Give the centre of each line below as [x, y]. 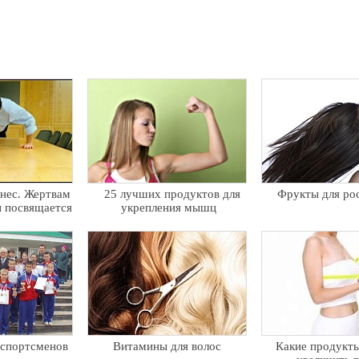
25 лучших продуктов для [172, 194]
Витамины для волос [167, 347]
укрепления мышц [168, 208]
